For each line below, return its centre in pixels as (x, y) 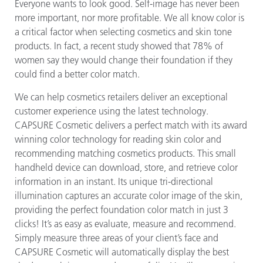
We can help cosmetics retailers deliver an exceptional (121, 97)
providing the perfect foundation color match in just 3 (122, 210)
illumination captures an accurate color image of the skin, (129, 196)
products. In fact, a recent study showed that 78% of (119, 46)
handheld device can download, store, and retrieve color (126, 168)
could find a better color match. (77, 74)
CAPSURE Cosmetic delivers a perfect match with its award (131, 125)
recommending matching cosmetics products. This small (125, 154)
